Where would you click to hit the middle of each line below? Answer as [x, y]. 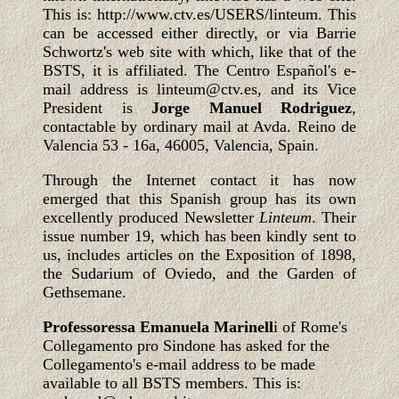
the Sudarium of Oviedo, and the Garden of [199, 274]
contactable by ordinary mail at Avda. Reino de [199, 127]
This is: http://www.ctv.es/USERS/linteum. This [199, 15]
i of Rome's [310, 327]
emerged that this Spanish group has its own [199, 199]
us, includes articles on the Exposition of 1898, [199, 255]
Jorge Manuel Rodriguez [252, 108]
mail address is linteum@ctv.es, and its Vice [199, 90]
